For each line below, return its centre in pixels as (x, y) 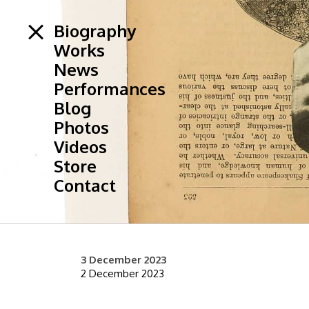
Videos (80, 147)
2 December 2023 (122, 273)
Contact (85, 185)
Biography (95, 31)
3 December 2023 (123, 260)
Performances (110, 89)
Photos (81, 127)
